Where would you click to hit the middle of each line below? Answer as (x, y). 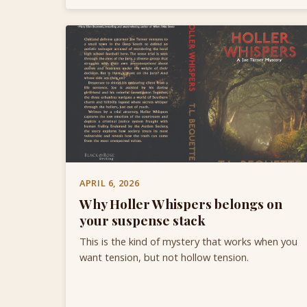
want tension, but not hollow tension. (164, 257)
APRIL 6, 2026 (110, 183)
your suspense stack (143, 220)
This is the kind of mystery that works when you (188, 241)
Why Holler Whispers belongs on (181, 203)
